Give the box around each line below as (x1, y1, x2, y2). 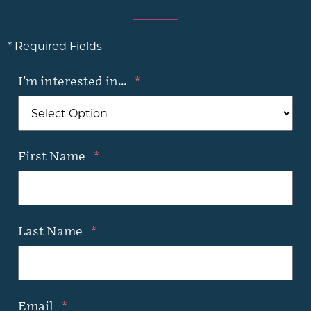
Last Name (18, 224, 86, 239)
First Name (18, 149, 89, 165)
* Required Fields (8, 40, 103, 53)
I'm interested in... (18, 74, 130, 90)
